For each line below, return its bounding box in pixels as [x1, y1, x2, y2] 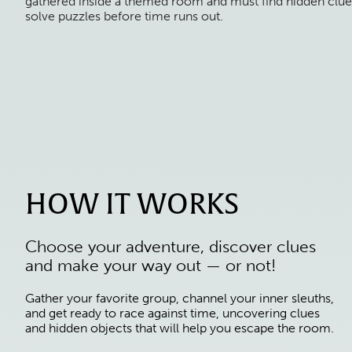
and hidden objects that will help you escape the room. [25, 321, 334, 335]
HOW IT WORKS [25, 186, 239, 222]
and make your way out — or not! [25, 255, 276, 275]
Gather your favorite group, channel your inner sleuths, [25, 291, 334, 306]
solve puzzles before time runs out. [25, 9, 223, 24]
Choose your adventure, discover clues [25, 236, 316, 256]
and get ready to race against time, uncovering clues [25, 306, 320, 321]
